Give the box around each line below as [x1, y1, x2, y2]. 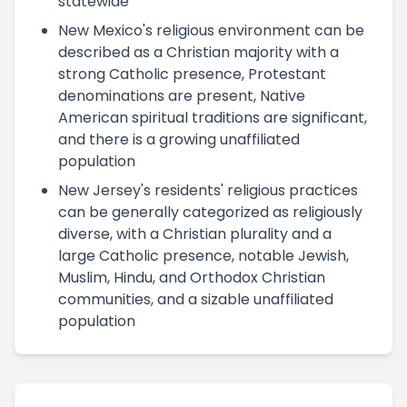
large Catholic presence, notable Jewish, [58, 244, 349, 266]
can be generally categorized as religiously [58, 201, 362, 223]
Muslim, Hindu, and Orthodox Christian [58, 266, 325, 288]
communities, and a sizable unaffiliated [58, 288, 333, 310]
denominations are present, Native [58, 84, 305, 106]
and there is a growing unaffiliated [58, 128, 300, 150]
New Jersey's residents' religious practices [58, 179, 358, 201]
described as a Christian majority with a [58, 41, 339, 63]
